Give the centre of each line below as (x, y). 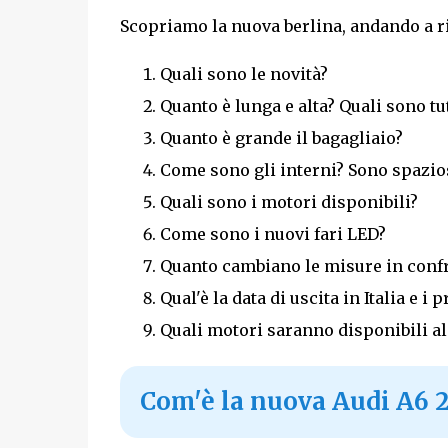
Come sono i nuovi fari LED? (272, 233)
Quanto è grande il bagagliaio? (281, 137)
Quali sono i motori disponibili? (288, 201)
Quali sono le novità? (243, 73)
